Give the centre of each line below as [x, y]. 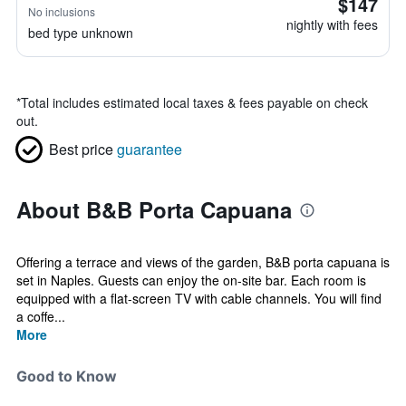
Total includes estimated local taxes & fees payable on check [194, 102]
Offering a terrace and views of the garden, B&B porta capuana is [203, 262]
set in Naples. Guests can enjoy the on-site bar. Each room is [191, 280]
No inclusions [62, 11]
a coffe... [41, 316]
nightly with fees [332, 24]
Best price [81, 149]
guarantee [150, 149]
